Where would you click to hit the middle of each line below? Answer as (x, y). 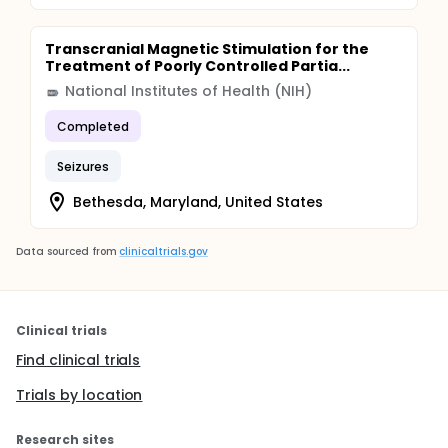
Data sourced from (66, 251)
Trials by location (79, 395)
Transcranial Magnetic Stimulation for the (207, 49)
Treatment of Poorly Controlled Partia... (197, 66)
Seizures (83, 166)
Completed (93, 126)
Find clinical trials (78, 360)
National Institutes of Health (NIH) (188, 91)
